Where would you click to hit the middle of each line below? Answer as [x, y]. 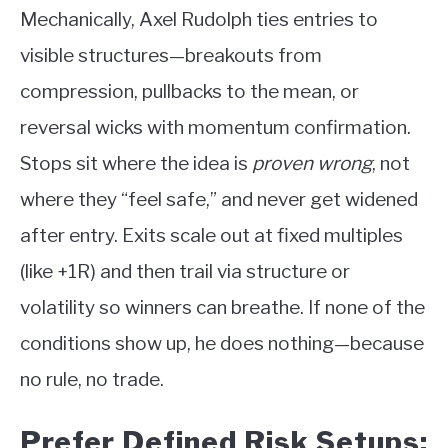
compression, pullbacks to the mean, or [189, 91]
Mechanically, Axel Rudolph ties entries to [199, 19]
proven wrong [312, 163]
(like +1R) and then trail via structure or [185, 271]
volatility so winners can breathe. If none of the [222, 307]
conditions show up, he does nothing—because [222, 343]
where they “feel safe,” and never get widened [219, 199]
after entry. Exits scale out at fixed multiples [211, 235]
